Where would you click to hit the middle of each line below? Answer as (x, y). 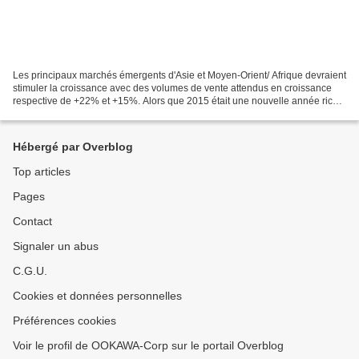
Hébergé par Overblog (73, 147)
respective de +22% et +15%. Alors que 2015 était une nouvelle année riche (178, 101)
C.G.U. (30, 271)
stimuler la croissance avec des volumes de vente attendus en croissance (172, 88)
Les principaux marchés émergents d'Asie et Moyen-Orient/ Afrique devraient (179, 75)
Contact (32, 221)
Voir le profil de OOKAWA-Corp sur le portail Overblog (148, 345)
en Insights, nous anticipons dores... (91, 113)
